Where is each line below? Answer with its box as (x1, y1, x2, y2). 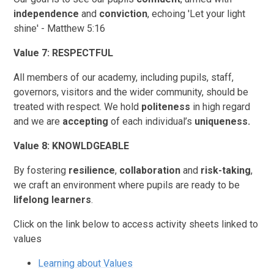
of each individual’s (108, 115, 193, 127)
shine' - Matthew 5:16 (13, 22, 106, 34)
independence (13, 7, 80, 20)
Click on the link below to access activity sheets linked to (13, 218, 259, 230)
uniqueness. (194, 115, 251, 127)
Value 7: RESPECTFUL (13, 46, 114, 59)
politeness (141, 100, 191, 113)
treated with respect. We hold (13, 100, 142, 113)
